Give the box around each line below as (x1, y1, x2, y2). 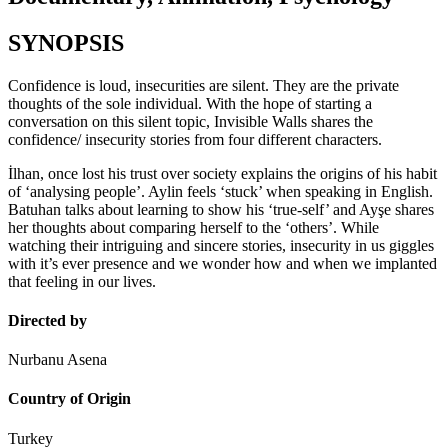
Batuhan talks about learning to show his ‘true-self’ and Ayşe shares (8, 200, 434, 218)
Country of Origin (8, 390, 131, 408)
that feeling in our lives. (8, 272, 156, 290)
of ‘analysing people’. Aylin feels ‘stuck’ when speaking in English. (8, 182, 433, 200)
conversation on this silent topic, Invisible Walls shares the (8, 112, 373, 130)
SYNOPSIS (8, 29, 124, 56)
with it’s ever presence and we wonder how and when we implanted (8, 254, 437, 272)
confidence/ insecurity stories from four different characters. (8, 130, 382, 148)
